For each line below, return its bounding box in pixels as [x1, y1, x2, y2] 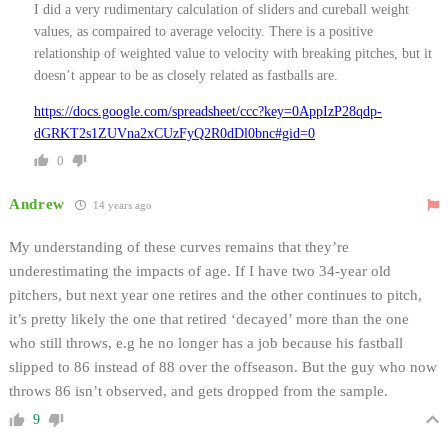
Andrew [9, 195, 66, 212]
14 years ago [90, 198, 153, 211]
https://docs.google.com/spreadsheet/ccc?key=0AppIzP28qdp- [34, 103, 382, 119]
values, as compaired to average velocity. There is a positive [34, 23, 373, 39]
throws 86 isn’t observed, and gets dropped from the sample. [9, 382, 388, 399]
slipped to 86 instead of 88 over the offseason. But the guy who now [9, 358, 437, 375]
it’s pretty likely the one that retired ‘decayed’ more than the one [9, 310, 409, 327]
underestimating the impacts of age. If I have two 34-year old [9, 262, 391, 279]
